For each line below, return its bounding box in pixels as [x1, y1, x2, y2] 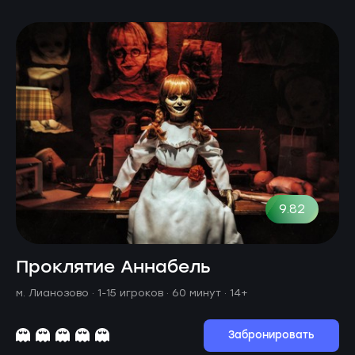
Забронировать [228, 326, 315, 344]
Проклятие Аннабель [16, 253, 211, 281]
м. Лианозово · [16, 286, 97, 299]
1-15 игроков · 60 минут [97, 286, 224, 299]
